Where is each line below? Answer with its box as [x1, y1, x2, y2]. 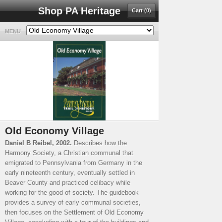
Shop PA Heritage [38, 5, 120, 16]
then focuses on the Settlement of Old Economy [5, 209, 144, 216]
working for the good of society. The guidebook [5, 189, 139, 196]
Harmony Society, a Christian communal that [5, 149, 133, 157]
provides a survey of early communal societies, [5, 199, 141, 206]
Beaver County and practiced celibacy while [5, 179, 130, 186]
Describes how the [72, 139, 127, 147]
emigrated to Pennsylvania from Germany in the [5, 159, 142, 166]
